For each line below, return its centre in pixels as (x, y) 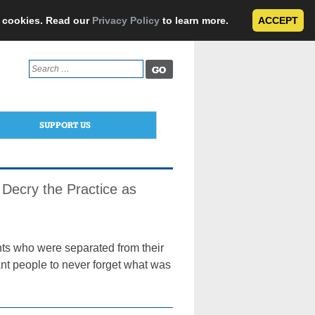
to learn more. (195, 20)
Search (41, 65)
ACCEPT (278, 20)
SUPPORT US (65, 125)
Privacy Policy (126, 20)
